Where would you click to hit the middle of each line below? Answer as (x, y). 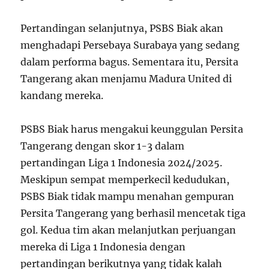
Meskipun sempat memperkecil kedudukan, (125, 179)
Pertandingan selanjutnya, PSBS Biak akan (122, 28)
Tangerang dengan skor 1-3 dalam (103, 146)
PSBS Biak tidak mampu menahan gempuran (128, 196)
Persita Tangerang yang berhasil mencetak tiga (133, 213)
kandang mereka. (62, 95)
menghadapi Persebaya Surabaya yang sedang (130, 45)
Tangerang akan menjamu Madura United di (126, 78)
